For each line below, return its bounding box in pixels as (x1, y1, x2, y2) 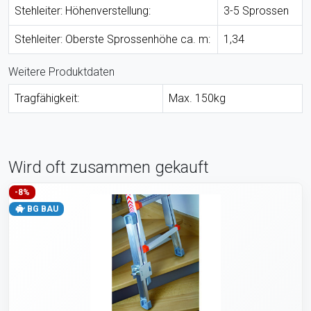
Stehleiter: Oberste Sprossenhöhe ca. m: (15, 32, 210, 46)
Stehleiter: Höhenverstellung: (15, 3, 151, 17)
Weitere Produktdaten (8, 65, 115, 78)
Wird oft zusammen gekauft (8, 157, 209, 177)
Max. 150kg (169, 91, 226, 105)
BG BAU (24, 203, 58, 214)
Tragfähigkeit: (15, 91, 79, 105)
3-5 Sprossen (224, 3, 289, 17)
